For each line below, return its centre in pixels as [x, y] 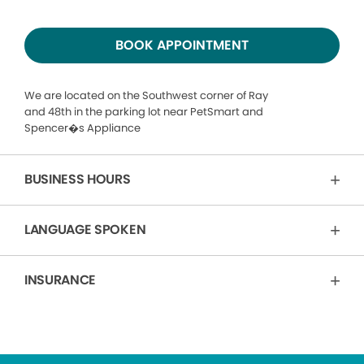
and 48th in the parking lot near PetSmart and [144, 111]
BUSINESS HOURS [78, 179]
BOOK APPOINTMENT [182, 45]
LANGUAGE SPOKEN [85, 229]
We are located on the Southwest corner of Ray [146, 95]
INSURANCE [61, 279]
